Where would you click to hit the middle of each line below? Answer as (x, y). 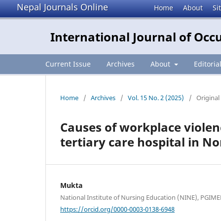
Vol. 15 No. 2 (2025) (156, 97)
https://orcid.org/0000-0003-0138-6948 (117, 209)
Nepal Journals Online (62, 7)
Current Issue (68, 64)
